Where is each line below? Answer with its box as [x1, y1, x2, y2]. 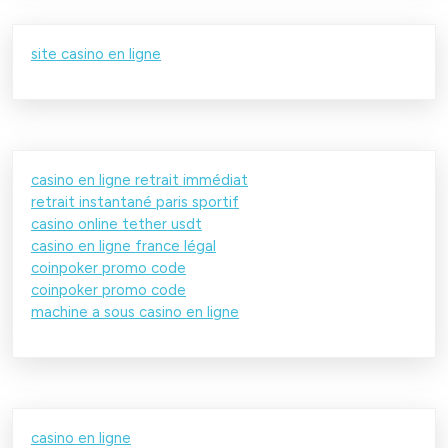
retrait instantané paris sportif [31, 192, 239, 211]
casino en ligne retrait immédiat [31, 170, 248, 189]
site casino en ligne [31, 44, 161, 63]
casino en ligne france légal [31, 236, 216, 255]
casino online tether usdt [31, 214, 202, 233]
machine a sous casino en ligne [31, 302, 239, 321]
